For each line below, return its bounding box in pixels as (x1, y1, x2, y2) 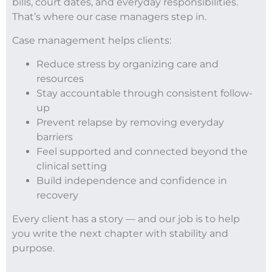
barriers (36, 131, 73, 143)
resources (36, 72, 84, 84)
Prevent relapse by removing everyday (36, 116, 224, 128)
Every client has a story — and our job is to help (12, 212, 240, 225)
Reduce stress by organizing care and (36, 58, 219, 70)
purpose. (12, 242, 55, 254)
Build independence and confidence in (36, 174, 227, 186)
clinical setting (36, 160, 107, 172)
